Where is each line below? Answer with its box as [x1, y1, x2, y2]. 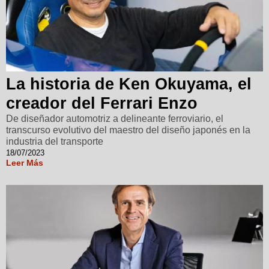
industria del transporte [6, 136, 103, 147]
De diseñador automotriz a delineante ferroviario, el [6, 113, 223, 124]
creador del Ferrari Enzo [6, 94, 198, 112]
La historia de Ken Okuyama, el [6, 74, 252, 93]
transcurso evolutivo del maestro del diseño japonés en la [6, 124, 250, 135]
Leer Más [6, 157, 43, 168]
